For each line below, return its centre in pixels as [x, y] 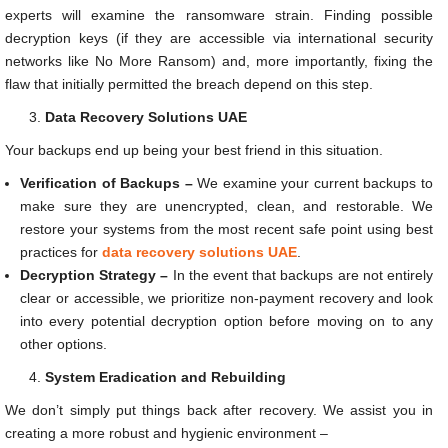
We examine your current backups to [313, 182]
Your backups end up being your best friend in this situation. [194, 149]
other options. [63, 343]
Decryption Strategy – [94, 274]
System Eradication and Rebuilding [165, 376]
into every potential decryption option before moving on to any [226, 320]
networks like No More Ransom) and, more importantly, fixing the [219, 60]
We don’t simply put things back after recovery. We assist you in [219, 409]
